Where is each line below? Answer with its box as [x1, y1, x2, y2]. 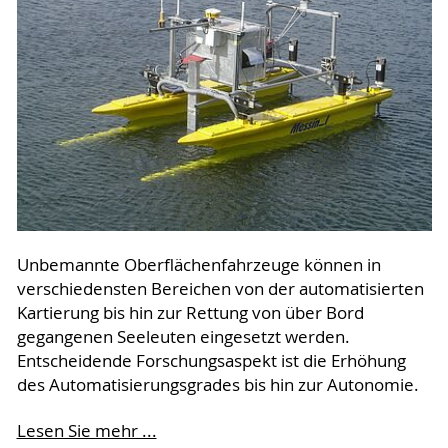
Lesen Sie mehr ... [16, 419, 157, 442]
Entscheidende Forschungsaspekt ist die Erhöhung [16, 349, 406, 372]
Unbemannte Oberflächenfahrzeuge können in [16, 253, 381, 276]
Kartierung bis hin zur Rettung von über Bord [16, 301, 364, 324]
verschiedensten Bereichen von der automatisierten [16, 277, 424, 300]
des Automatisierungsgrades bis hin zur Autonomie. [16, 373, 419, 396]
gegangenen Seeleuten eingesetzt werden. [16, 325, 350, 348]
